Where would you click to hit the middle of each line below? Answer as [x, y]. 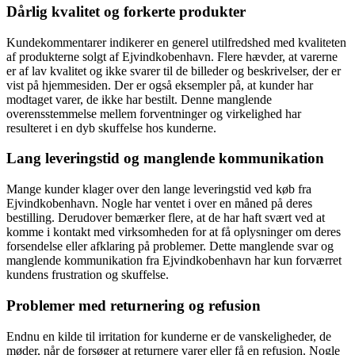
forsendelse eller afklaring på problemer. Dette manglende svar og [170, 246]
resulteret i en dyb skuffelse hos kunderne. [111, 128]
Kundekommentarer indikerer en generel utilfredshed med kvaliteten [176, 42]
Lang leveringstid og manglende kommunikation [165, 158]
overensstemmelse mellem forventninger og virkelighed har [154, 113]
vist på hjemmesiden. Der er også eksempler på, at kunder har [160, 85]
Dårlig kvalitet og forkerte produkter [126, 11]
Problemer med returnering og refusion [134, 305]
